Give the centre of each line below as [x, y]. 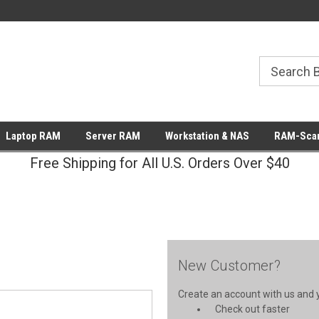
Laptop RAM [33, 136]
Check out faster [253, 309]
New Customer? [229, 266]
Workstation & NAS [207, 136]
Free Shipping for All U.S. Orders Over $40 [159, 163]
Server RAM [113, 136]
